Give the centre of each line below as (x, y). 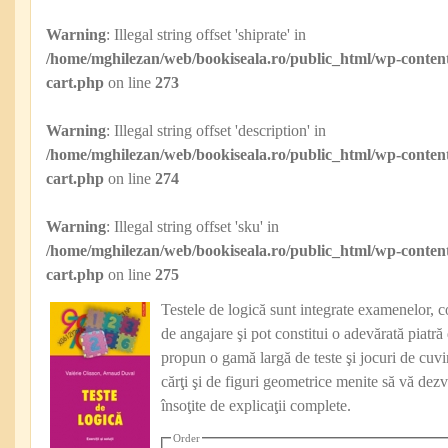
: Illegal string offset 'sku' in (192, 226)
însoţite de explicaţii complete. (256, 405)
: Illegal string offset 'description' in (216, 130)
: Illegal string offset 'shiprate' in (206, 34)
